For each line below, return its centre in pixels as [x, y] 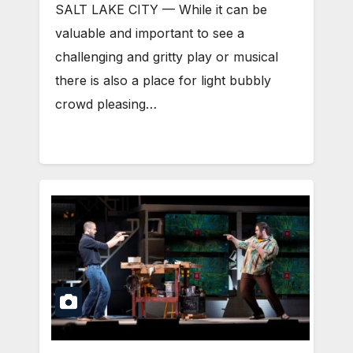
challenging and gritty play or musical [167, 56]
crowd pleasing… [106, 104]
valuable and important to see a [150, 33]
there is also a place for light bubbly [163, 80]
